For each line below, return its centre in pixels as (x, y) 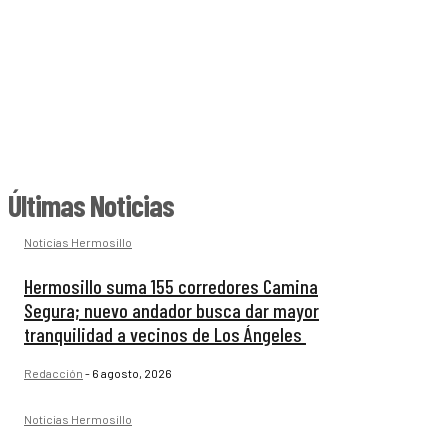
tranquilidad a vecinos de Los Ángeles (165, 334)
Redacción (53, 373)
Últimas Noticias (91, 205)
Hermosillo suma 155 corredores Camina (171, 286)
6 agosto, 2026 (132, 373)
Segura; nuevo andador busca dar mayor (171, 310)
